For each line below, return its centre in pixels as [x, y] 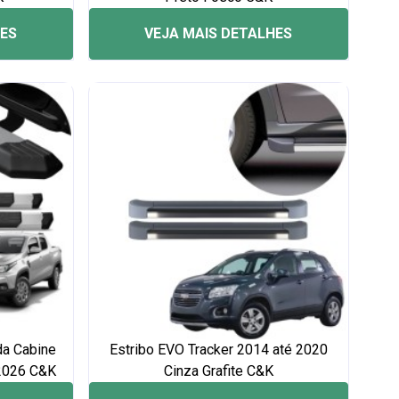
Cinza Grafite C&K [218, 371]
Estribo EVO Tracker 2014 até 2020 [218, 350]
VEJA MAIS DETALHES [219, 33]
